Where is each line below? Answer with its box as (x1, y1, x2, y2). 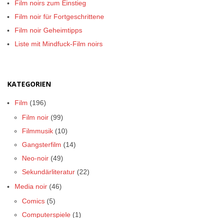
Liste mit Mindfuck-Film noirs (15, 40, 103, 48)
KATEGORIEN (7, 79, 51, 89)
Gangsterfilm (22, 141, 61, 149)
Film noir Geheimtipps (15, 26, 82, 35)
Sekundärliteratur (22, 168, 75, 176)
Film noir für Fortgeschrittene (15, 13, 104, 21)
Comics (22, 197, 45, 205)
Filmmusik (22, 127, 53, 135)
